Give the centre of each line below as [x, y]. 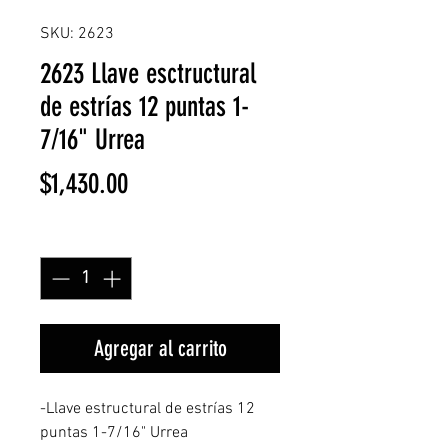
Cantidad [74, 237]
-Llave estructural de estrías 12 [147, 409]
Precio [155, 182]
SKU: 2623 [77, 34]
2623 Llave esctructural [148, 73]
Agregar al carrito [160, 348]
